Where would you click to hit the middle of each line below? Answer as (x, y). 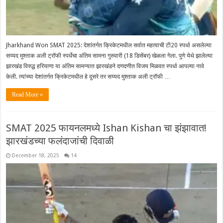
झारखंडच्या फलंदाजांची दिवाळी (60, 141)
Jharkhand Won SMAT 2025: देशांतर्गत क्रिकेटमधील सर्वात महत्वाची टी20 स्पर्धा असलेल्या (109, 45)
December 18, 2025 (36, 155)
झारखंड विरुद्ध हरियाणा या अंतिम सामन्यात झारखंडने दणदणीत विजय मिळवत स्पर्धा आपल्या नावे (105, 66)
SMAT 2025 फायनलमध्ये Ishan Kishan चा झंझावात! (107, 128)
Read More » (28, 94)
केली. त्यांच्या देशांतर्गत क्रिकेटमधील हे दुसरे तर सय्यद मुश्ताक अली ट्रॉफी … (88, 76)
